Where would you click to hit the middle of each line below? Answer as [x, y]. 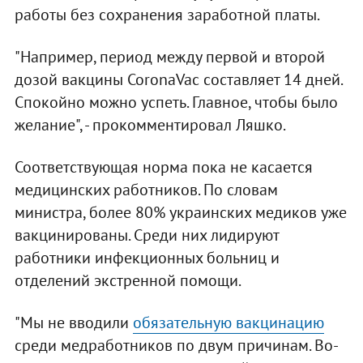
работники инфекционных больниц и [147, 258]
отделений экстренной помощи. [128, 281]
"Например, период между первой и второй [169, 57]
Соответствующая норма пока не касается [163, 167]
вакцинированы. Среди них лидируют [146, 235]
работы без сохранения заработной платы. [167, 15]
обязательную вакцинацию [228, 323]
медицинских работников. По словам [146, 190]
